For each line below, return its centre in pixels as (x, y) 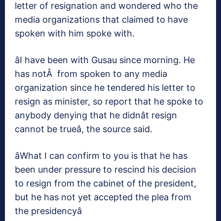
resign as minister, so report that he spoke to (109, 102)
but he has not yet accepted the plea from (103, 197)
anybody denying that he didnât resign (96, 115)
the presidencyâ (48, 211)
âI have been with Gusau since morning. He (105, 60)
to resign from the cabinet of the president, (106, 184)
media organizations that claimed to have (101, 20)
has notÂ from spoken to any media (91, 74)
